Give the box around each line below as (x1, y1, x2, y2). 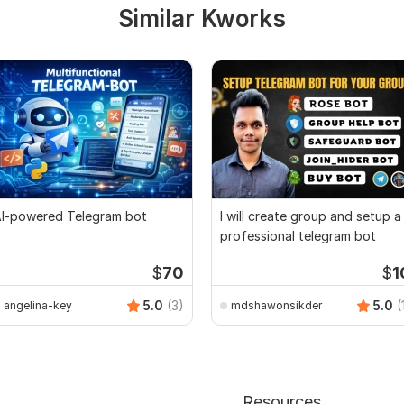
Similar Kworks (118, 5, 286, 32)
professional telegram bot (220, 228, 376, 244)
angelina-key (4, 298, 72, 312)
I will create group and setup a (220, 208, 401, 225)
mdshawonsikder (231, 298, 322, 312)
